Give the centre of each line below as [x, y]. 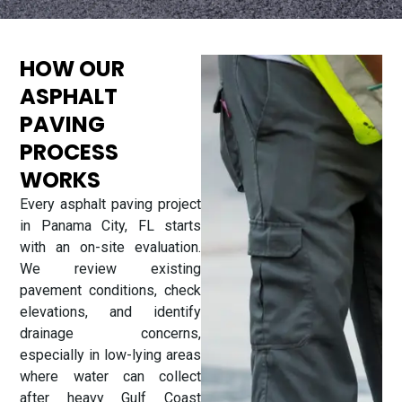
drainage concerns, [110, 333]
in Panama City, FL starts [110, 225]
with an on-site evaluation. [110, 247]
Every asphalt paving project [110, 204]
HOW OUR [73, 68]
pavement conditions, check [110, 290]
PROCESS [70, 152]
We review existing [110, 268]
